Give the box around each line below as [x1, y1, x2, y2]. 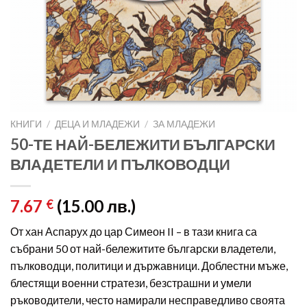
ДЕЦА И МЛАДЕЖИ [55, 118, 140, 130]
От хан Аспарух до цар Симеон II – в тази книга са [10, 224, 257, 238]
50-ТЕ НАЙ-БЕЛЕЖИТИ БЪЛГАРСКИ [10, 134, 275, 153]
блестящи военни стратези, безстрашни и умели [10, 275, 251, 289]
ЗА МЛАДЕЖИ [153, 118, 216, 130]
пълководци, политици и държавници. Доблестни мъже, [10, 258, 288, 272]
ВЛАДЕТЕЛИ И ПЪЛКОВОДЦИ [10, 154, 230, 173]
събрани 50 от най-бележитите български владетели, [10, 241, 275, 255]
